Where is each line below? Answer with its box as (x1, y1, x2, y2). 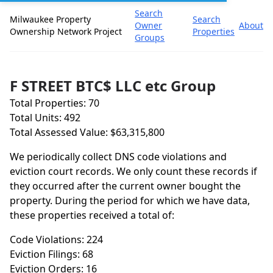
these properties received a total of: (10, 208, 174, 222)
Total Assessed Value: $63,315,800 (10, 126, 165, 139)
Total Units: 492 (10, 111, 80, 124)
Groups (135, 32, 165, 43)
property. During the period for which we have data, (10, 194, 250, 207)
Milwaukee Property (10, 13, 91, 25)
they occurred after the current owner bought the (10, 179, 241, 193)
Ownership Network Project (10, 26, 122, 37)
